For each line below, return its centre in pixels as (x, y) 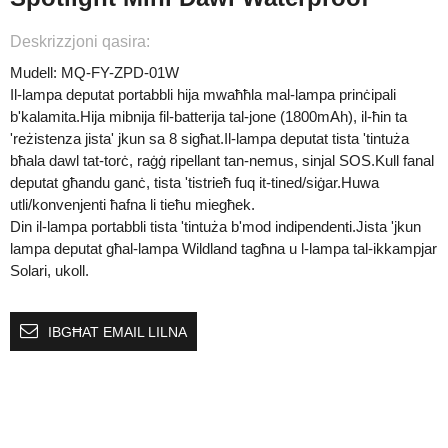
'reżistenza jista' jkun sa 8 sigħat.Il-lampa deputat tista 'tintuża (209, 139)
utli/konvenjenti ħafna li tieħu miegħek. (132, 205)
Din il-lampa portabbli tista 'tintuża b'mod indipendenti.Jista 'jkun (215, 227)
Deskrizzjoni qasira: (80, 42)
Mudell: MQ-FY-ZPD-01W (94, 73)
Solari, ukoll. (49, 271)
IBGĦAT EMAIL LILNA (117, 332)
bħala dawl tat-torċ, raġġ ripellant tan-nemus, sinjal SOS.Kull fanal (222, 161)
